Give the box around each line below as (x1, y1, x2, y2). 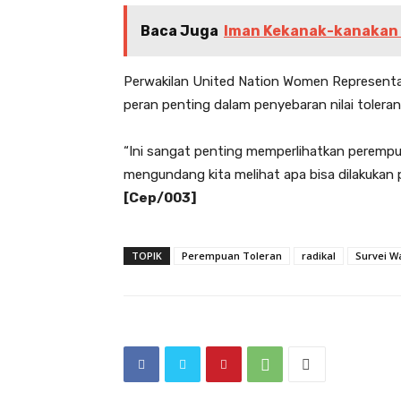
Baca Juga (141, 22, 218, 39)
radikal (302, 249, 336, 262)
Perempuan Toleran (182, 249, 282, 262)
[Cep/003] (124, 190, 197, 206)
